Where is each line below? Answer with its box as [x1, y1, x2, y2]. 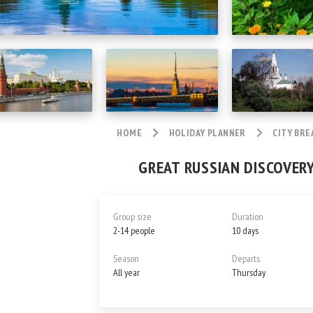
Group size [113, 210, 152, 223]
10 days [232, 224, 259, 237]
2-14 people [113, 224, 155, 237]
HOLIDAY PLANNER [168, 126, 246, 139]
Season [113, 252, 139, 265]
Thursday [232, 266, 265, 279]
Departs [232, 252, 260, 265]
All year [113, 266, 140, 279]
